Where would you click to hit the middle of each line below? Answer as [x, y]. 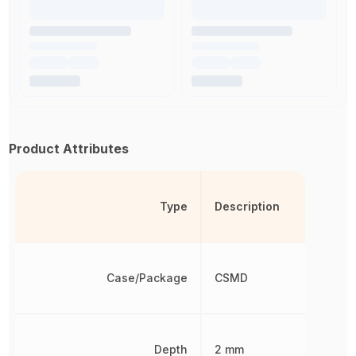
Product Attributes [69, 149]
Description [247, 206]
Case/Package [147, 278]
